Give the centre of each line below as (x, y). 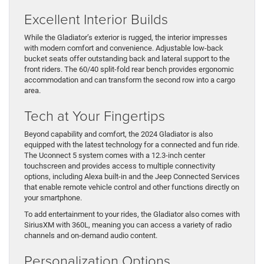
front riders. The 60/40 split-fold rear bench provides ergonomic (129, 70)
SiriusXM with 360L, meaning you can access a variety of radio (128, 225)
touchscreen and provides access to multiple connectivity (120, 166)
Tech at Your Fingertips (95, 115)
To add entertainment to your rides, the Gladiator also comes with (132, 214)
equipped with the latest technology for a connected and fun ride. (132, 145)
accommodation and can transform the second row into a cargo (130, 80)
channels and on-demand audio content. (91, 236)
